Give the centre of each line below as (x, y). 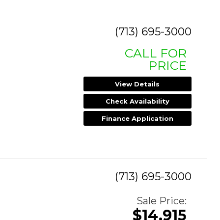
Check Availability (137, 101)
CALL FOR (156, 53)
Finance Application (137, 119)
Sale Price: (162, 201)
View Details (137, 84)
